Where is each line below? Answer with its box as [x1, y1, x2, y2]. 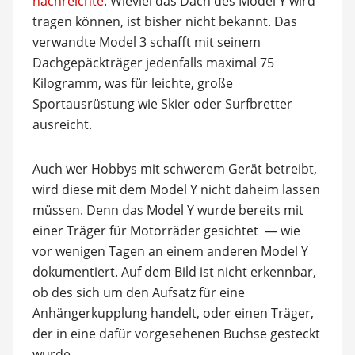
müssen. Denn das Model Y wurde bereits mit [32, 200, 303, 219]
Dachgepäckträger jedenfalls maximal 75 [32, 53, 274, 71]
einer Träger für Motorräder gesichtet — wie [32, 221, 300, 239]
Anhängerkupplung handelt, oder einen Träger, [32, 303, 314, 322]
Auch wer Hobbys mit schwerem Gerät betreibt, [32, 159, 317, 177]
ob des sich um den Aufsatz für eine [32, 283, 245, 301]
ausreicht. [32, 115, 92, 133]
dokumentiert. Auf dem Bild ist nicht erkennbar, [32, 262, 316, 281]
